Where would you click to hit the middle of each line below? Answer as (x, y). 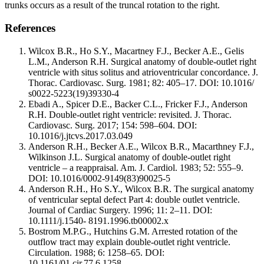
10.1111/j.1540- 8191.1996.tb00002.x (98, 220)
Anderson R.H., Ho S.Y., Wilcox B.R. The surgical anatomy (141, 189)
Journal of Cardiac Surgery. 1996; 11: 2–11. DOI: (120, 210)
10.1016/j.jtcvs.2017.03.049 (80, 136)
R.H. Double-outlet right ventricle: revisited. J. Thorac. (130, 114)
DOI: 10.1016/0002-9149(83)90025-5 (99, 178)
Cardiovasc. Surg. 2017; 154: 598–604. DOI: (113, 125)
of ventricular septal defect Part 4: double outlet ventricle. (134, 199)
